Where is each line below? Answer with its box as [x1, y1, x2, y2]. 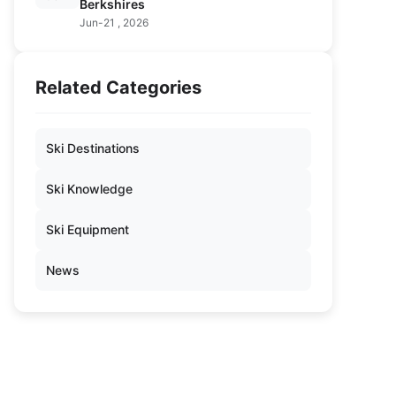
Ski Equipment [46, 222, 129, 237]
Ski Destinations [46, 141, 140, 156]
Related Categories [35, 77, 202, 98]
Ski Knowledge [46, 181, 133, 196]
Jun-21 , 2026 [80, 16, 148, 29]
